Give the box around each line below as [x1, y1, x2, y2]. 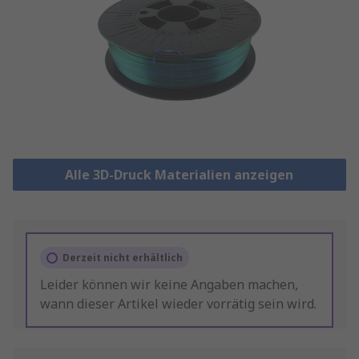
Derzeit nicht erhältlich [63, 251, 183, 265]
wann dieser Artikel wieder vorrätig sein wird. [40, 295, 317, 313]
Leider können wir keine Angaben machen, [40, 276, 298, 294]
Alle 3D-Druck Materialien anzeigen [65, 166, 294, 184]
